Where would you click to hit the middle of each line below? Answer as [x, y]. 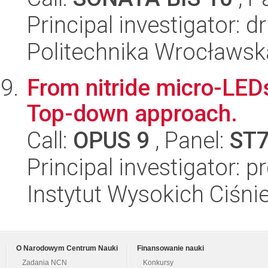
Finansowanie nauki [170, 248]
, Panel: [190, 140]
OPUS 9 [111, 140]
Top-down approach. [132, 113]
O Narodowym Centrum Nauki [67, 248]
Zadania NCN [45, 263]
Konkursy [158, 263]
